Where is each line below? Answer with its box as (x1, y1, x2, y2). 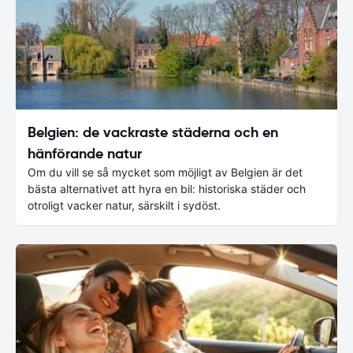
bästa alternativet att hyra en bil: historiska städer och (28, 181, 306, 195)
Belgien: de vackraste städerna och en (28, 122, 278, 141)
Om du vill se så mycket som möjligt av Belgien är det (28, 165, 303, 179)
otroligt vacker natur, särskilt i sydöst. (28, 198, 221, 212)
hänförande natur (28, 143, 142, 162)
